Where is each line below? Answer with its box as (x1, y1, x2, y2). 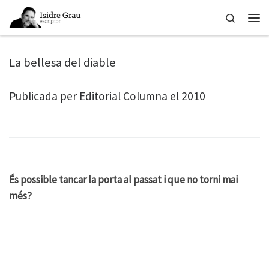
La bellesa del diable (9, 55, 116, 71)
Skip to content (16, 11, 71, 22)
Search (235, 11, 261, 23)
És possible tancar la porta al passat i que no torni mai (9, 172, 238, 186)
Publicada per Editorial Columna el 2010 (9, 89, 205, 104)
